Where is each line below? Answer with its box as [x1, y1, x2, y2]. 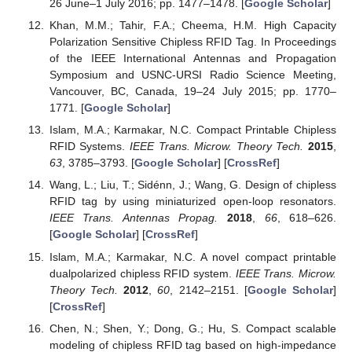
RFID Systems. [49, 140, 130, 153]
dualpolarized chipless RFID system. [49, 266, 236, 280]
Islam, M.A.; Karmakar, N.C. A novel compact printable [49, 250, 336, 263]
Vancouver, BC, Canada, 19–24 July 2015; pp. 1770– [49, 85, 336, 98]
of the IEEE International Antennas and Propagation [49, 52, 336, 65]
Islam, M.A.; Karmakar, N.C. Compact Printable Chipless [49, 123, 336, 137]
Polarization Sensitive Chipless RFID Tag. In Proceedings [49, 35, 336, 49]
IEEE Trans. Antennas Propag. [49, 211, 218, 225]
